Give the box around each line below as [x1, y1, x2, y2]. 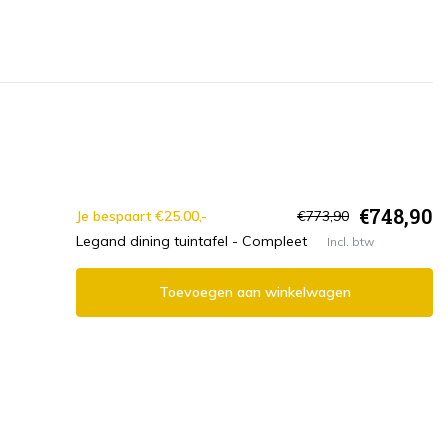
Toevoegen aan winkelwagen [158, 283, 351, 302]
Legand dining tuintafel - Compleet [76, 232, 307, 251]
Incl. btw [327, 233, 374, 249]
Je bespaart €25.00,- [76, 206, 207, 225]
